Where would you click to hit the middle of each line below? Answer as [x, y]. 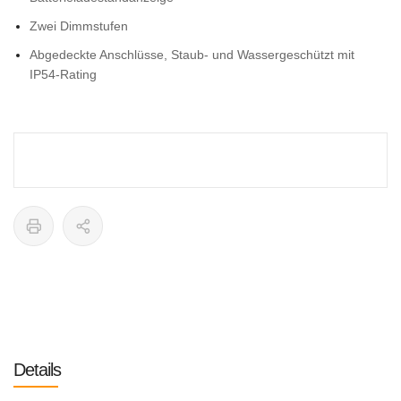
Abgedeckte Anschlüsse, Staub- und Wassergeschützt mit [192, 55]
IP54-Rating [63, 74]
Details [37, 370]
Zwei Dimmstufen [79, 26]
